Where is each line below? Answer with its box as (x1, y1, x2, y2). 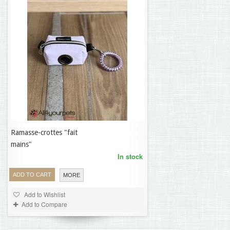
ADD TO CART (13, 171, 51, 178)
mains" (11, 140, 32, 148)
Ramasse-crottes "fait (11, 128, 78, 137)
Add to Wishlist (23, 190, 65, 199)
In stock (118, 151, 143, 161)
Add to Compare (22, 200, 67, 208)
